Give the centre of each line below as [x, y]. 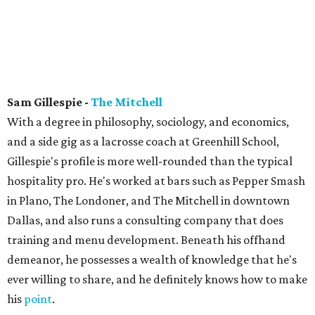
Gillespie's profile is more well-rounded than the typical [150, 161]
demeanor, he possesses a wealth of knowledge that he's [152, 259]
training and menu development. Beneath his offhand [146, 240]
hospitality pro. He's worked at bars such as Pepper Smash [156, 181]
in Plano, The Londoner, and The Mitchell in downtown [148, 200]
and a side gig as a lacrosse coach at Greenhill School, [143, 141]
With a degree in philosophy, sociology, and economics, [148, 122]
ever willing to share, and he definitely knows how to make [157, 279]
